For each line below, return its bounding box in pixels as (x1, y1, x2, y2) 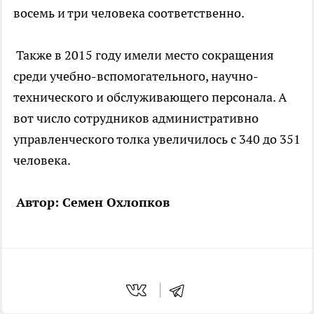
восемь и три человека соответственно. (13, 4, 245, 21)
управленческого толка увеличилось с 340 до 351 (13, 130, 301, 147)
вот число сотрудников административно (13, 109, 259, 126)
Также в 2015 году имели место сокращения (13, 46, 274, 63)
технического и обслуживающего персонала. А (13, 88, 287, 105)
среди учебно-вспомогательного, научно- (13, 67, 259, 84)
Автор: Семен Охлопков (16, 193, 170, 210)
